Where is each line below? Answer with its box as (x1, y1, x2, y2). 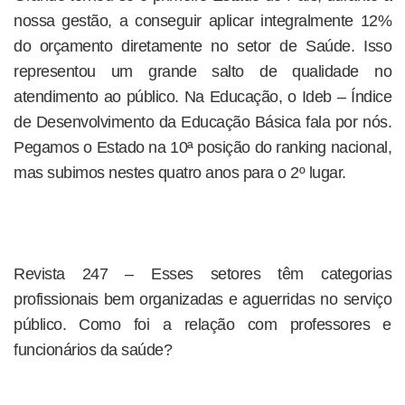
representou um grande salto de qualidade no (14, 62, 391, 80)
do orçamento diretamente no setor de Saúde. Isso (14, 37, 391, 55)
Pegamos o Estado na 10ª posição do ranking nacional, (14, 138, 391, 156)
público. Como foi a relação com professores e (14, 316, 391, 334)
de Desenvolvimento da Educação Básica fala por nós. (14, 113, 391, 131)
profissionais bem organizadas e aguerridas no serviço (14, 290, 391, 308)
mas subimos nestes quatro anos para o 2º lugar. (14, 164, 346, 182)
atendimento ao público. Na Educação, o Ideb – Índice (14, 88, 391, 106)
